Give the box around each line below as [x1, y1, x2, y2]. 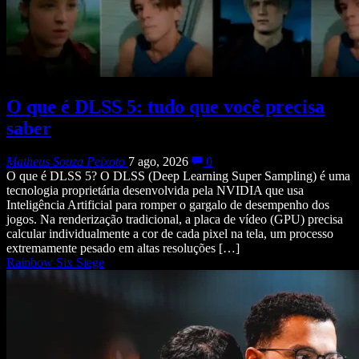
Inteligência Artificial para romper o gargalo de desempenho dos [6, 198, 329, 212]
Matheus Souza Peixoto [6, 155, 125, 169]
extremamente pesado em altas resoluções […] [6, 241, 240, 256]
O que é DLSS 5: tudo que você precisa [6, 95, 325, 117]
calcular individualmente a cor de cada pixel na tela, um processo [6, 227, 333, 241]
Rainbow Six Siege [6, 256, 104, 270]
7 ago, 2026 [128, 155, 188, 169]
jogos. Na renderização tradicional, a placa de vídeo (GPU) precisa [6, 212, 343, 227]
